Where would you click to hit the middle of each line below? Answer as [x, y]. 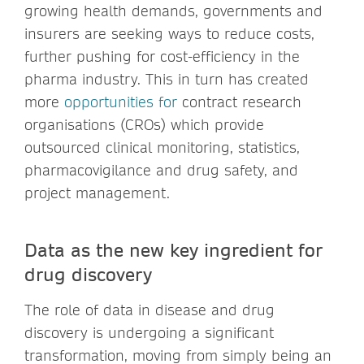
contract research [242, 102]
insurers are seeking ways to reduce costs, [169, 33]
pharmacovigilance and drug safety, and [161, 170]
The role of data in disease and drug [149, 310]
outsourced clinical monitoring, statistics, [162, 147]
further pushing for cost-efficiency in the [162, 56]
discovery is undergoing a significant [149, 332]
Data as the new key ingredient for [173, 249]
